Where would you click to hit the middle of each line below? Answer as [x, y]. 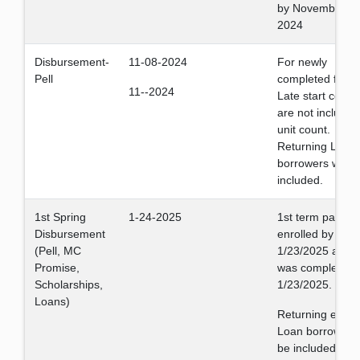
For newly [302, 62]
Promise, [57, 268]
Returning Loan [317, 146]
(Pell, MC [58, 251]
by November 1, [318, 8]
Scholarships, [69, 284]
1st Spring [60, 217]
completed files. [317, 79]
